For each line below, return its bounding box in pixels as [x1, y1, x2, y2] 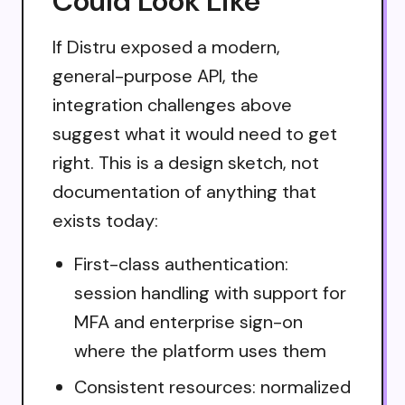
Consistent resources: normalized [74, 374, 351, 399]
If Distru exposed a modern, [52, 34, 280, 59]
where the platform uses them [74, 338, 326, 363]
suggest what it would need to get [52, 121, 337, 146]
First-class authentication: [74, 251, 288, 276]
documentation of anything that [52, 179, 316, 203]
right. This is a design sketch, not [52, 150, 319, 174]
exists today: [52, 208, 158, 232]
